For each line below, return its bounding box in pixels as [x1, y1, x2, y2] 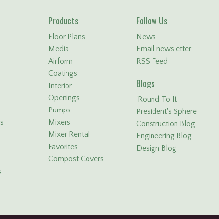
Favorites [48, 142, 78, 152]
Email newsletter [136, 44, 191, 54]
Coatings [48, 69, 77, 78]
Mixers [48, 118, 70, 127]
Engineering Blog [136, 131, 192, 141]
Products [48, 14, 78, 27]
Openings [48, 93, 80, 103]
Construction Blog [136, 119, 195, 129]
